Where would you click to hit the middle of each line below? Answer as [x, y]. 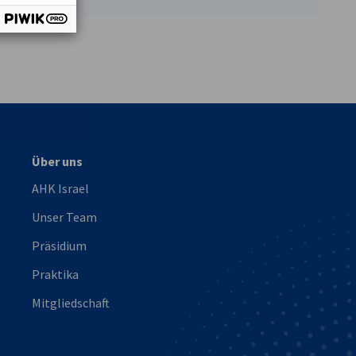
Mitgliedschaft [71, 303]
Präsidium [59, 246]
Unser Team [64, 217]
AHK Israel [60, 188]
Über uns [57, 161]
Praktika [55, 274]
